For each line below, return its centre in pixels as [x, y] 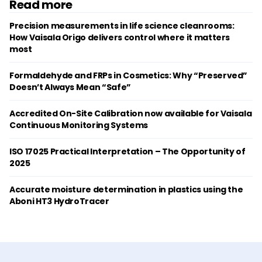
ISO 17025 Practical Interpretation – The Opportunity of [127, 151]
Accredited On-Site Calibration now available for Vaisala [131, 113]
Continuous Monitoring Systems [79, 125]
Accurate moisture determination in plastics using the [126, 189]
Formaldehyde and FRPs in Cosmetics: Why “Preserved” [129, 75]
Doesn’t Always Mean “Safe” [70, 87]
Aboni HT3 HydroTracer [59, 201]
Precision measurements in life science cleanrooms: [122, 25]
